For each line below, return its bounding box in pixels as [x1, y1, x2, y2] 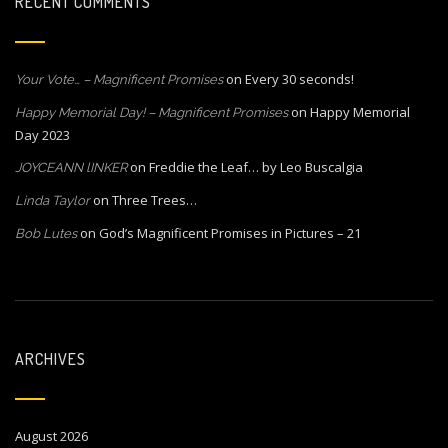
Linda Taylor [15, 193, 90, 208]
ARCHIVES [15, 349, 87, 369]
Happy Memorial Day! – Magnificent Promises [15, 105, 288, 120]
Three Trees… [112, 191, 197, 209]
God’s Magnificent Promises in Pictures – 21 [99, 224, 361, 242]
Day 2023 [15, 126, 70, 144]
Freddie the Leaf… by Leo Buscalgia [149, 158, 363, 176]
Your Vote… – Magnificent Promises [15, 72, 223, 87]
